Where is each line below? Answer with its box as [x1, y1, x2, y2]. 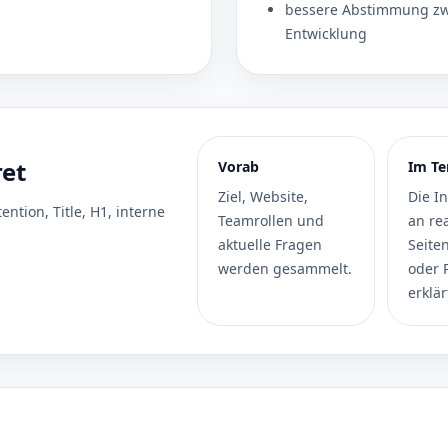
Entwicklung [285, 24, 367, 43]
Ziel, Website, [217, 187, 308, 206]
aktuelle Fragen [217, 235, 322, 254]
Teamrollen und [217, 211, 324, 230]
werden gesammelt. [217, 259, 352, 278]
